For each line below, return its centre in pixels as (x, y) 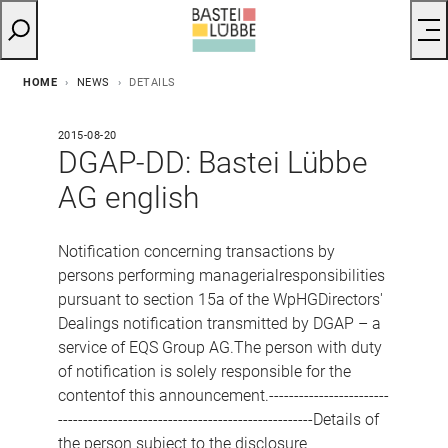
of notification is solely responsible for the (204, 371)
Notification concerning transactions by (196, 251)
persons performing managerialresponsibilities (221, 275)
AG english (128, 197)
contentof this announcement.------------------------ (223, 395)
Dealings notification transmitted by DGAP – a (219, 323)
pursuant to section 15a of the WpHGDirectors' (220, 299)
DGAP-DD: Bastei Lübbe (212, 162)
